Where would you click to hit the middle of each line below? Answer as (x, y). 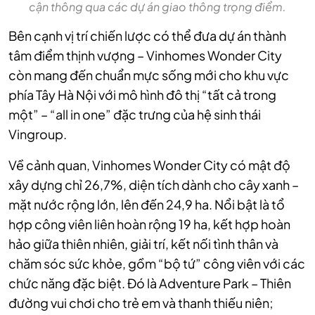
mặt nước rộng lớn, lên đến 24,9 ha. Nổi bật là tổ (147, 205)
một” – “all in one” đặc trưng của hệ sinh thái (135, 115)
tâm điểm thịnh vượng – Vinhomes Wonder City (145, 56)
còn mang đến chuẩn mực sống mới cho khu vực (149, 75)
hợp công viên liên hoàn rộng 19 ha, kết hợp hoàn (149, 224)
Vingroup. (38, 134)
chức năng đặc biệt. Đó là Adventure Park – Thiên (150, 283)
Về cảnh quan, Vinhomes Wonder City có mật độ (149, 165)
